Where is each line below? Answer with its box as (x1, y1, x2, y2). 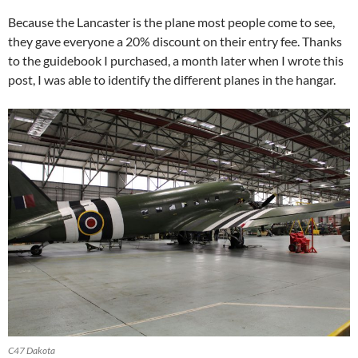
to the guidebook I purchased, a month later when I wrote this (8, 52, 344, 68)
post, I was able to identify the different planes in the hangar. (8, 71, 336, 87)
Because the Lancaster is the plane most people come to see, (8, 14, 335, 30)
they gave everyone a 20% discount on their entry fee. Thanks (8, 33, 342, 49)
